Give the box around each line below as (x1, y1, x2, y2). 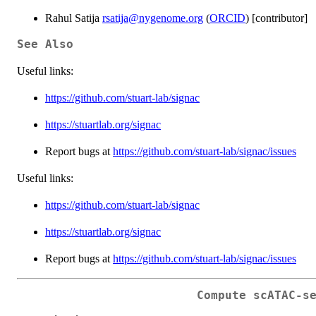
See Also (17, 37, 73, 51)
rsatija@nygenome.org (102, 11, 203, 24)
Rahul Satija (45, 11, 102, 24)
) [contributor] (245, 11, 308, 24)
